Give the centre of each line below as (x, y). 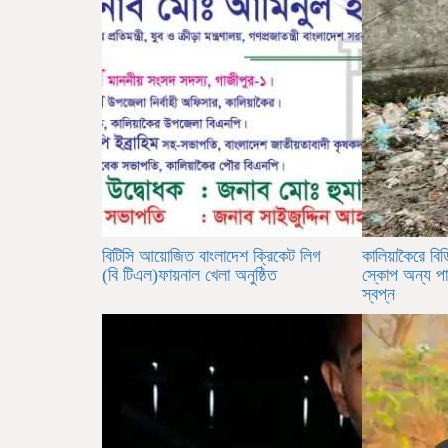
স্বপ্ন (378, 294)
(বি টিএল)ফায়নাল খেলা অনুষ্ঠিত (189, 275)
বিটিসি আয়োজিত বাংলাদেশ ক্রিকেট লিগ (211, 256)
